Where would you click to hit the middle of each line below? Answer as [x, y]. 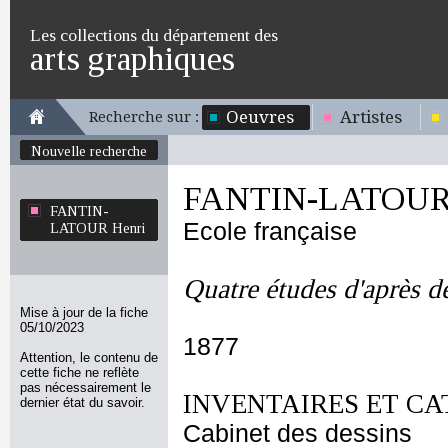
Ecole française [270, 231]
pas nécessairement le [85, 387]
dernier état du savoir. [82, 402]
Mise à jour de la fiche [84, 312]
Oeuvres [260, 117]
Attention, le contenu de [89, 357]
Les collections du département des [154, 35]
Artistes [371, 117]
